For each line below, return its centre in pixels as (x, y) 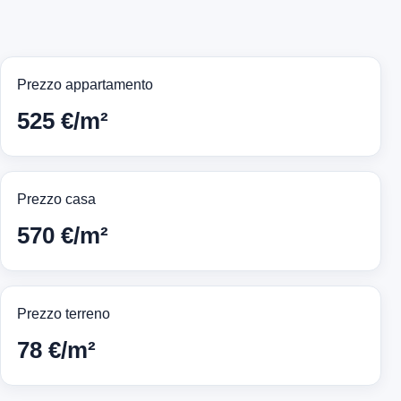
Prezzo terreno (64, 314)
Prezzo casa (56, 200)
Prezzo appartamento (85, 85)
